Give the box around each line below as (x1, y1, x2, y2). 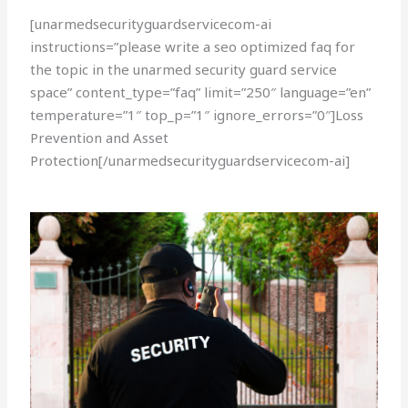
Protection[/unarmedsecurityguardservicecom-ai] (30, 151, 351, 170)
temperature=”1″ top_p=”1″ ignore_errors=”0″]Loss (30, 106, 364, 125)
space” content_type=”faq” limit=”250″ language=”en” (30, 83, 372, 102)
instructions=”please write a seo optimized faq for (30, 37, 356, 56)
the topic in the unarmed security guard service (30, 60, 338, 79)
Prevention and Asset (30, 128, 169, 148)
